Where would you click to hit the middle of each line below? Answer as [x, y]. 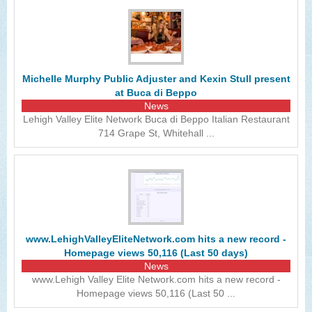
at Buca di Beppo [156, 93]
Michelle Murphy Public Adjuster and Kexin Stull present [156, 79]
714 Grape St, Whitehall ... [156, 133]
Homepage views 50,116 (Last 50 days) [156, 253]
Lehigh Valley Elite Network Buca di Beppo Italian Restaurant [156, 119]
